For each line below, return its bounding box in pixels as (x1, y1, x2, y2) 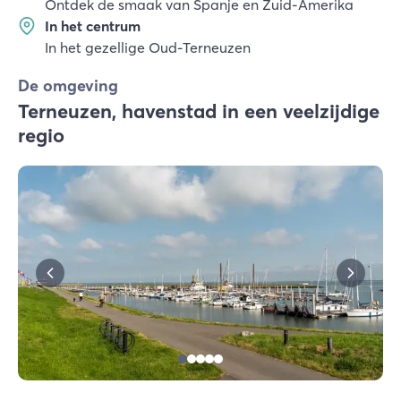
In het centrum (45, 17, 141, 35)
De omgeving (18, 75, 118, 96)
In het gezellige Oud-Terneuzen (45, 38, 251, 56)
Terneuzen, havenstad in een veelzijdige (18, 98, 380, 124)
